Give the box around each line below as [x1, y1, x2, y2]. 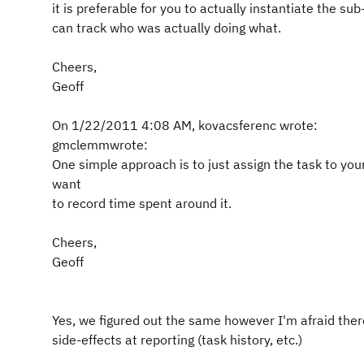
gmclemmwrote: [52, 136, 148, 153]
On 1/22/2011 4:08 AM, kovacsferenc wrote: [52, 117, 318, 133]
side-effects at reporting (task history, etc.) [52, 331, 302, 348]
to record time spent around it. [52, 195, 232, 211]
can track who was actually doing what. [52, 19, 281, 36]
